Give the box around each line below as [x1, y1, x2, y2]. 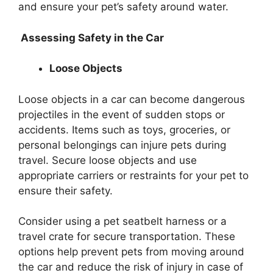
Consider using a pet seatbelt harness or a [18, 215, 227, 228]
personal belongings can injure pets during [18, 138, 226, 151]
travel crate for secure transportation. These [18, 230, 235, 243]
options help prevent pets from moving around [18, 246, 244, 258]
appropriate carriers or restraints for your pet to [18, 169, 249, 182]
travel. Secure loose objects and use [18, 154, 197, 166]
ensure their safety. [18, 184, 113, 197]
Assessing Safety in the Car [18, 31, 164, 44]
